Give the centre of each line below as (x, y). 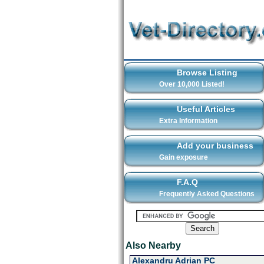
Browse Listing (207, 72)
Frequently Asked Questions (207, 194)
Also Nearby (153, 245)
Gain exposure (183, 157)
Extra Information (188, 121)
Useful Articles (206, 109)
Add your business (215, 146)
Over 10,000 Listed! (192, 84)
